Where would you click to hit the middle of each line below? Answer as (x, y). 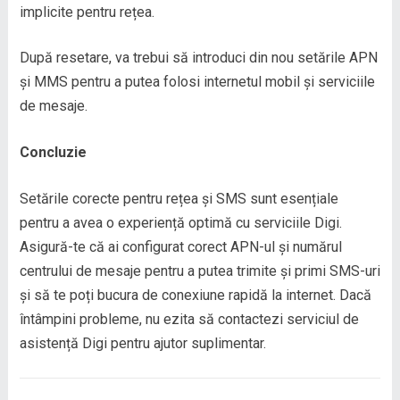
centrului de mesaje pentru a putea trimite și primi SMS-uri (200, 271)
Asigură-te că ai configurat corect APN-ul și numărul (180, 247)
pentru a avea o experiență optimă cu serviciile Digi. (180, 223)
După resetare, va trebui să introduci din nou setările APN (198, 58)
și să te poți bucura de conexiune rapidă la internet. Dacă (195, 296)
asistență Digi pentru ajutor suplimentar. (142, 344)
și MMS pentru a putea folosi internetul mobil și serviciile (197, 82)
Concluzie (53, 153)
